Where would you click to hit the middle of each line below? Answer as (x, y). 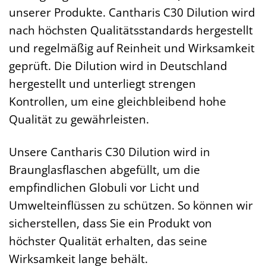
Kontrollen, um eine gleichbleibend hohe (118, 101)
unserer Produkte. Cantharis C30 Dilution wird (132, 12)
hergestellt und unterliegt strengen (102, 83)
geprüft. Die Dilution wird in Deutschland (118, 65)
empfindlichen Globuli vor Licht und (104, 187)
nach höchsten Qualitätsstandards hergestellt (131, 30)
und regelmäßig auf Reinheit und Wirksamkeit (132, 47)
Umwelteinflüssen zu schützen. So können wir (131, 205)
